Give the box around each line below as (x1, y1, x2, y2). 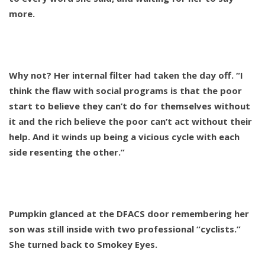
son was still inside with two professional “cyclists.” (9, 223, 241, 235)
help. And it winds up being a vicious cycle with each (9, 131, 240, 143)
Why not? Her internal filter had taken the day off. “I (9, 69, 243, 82)
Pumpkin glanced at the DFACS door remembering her (9, 208, 249, 220)
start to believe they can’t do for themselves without (9, 100, 250, 112)
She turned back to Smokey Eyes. (9, 238, 157, 251)
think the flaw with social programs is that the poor (9, 85, 242, 97)
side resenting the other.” (9, 146, 125, 159)
